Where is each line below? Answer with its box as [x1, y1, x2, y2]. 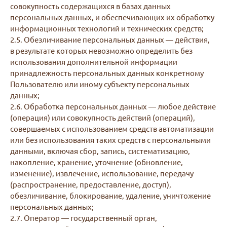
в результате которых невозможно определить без [10, 46, 193, 55]
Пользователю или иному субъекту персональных [10, 79, 190, 89]
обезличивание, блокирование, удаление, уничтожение [10, 191, 211, 200]
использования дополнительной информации [10, 57, 177, 66]
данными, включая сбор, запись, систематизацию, [10, 146, 190, 156]
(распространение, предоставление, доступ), [10, 179, 171, 189]
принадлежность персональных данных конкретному [10, 68, 204, 78]
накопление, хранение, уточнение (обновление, [10, 157, 183, 167]
